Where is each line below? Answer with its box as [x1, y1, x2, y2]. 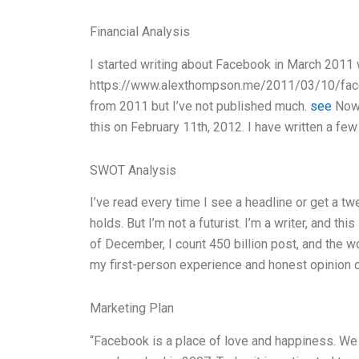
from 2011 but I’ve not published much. [90, 98, 310, 114]
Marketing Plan [90, 301, 174, 317]
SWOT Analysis [90, 162, 176, 178]
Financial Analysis [90, 23, 190, 39]
